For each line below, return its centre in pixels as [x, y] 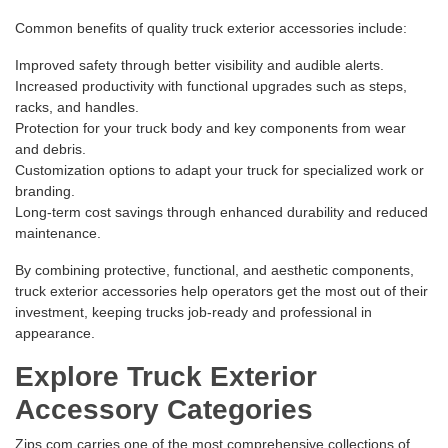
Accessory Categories [164, 410]
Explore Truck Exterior [166, 377]
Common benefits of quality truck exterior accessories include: [211, 28]
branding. [45, 191]
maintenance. [58, 233]
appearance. [55, 333]
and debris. [50, 149]
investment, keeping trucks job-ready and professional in [193, 312]
